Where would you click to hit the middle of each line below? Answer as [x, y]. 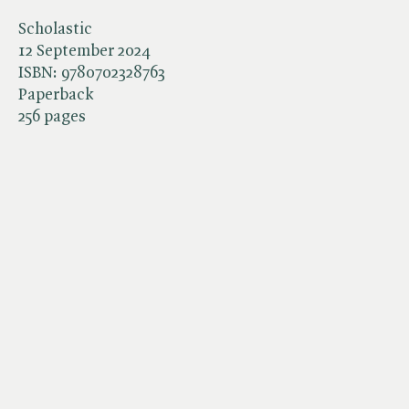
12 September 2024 [84, 51]
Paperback [56, 94]
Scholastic [55, 29]
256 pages [52, 116]
